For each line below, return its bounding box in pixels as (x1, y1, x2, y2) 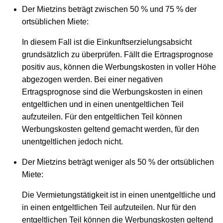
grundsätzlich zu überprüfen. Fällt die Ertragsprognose (22, 50, 213, 59)
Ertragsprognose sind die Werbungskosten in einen (22, 87, 203, 96)
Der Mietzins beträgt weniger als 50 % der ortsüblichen (22, 157, 214, 166)
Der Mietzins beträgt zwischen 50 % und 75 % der (22, 4, 197, 13)
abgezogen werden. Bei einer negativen (22, 75, 163, 84)
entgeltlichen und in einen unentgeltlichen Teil (22, 100, 184, 109)
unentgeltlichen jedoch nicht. (22, 137, 123, 146)
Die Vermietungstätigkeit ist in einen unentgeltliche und (22, 190, 216, 199)
